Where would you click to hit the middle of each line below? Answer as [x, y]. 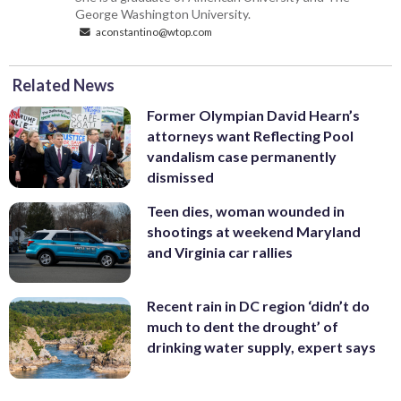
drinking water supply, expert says [261, 347]
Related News [64, 85]
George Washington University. [163, 14]
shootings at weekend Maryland [254, 231]
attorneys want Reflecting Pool [250, 136]
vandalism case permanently [242, 157]
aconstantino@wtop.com [154, 32]
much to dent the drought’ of [243, 327]
